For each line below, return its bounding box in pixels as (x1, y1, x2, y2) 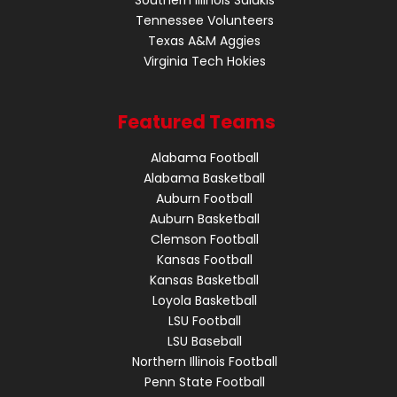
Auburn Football (156, 189, 253, 207)
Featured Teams (118, 108, 276, 135)
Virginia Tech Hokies (143, 51, 266, 70)
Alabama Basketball (144, 168, 266, 187)
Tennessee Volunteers (135, 11, 274, 29)
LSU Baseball (167, 331, 242, 350)
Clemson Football (150, 230, 259, 248)
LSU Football (167, 311, 241, 330)
